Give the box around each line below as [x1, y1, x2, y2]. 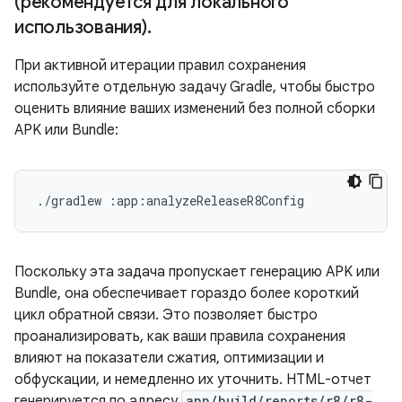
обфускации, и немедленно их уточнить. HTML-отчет [14, 371, 371, 389]
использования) [14, 16, 147, 39]
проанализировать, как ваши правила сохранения [14, 328, 345, 345]
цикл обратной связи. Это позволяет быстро [14, 306, 318, 324]
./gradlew [37, 192, 101, 209]
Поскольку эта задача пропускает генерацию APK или [14, 263, 380, 281]
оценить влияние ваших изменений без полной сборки [14, 100, 375, 118]
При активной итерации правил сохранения [14, 57, 306, 74]
